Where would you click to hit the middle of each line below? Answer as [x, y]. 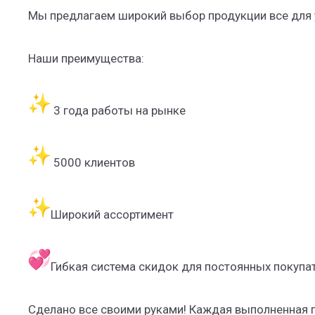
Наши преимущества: [88, 59]
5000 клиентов [94, 163]
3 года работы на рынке [120, 111]
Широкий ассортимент [114, 215]
